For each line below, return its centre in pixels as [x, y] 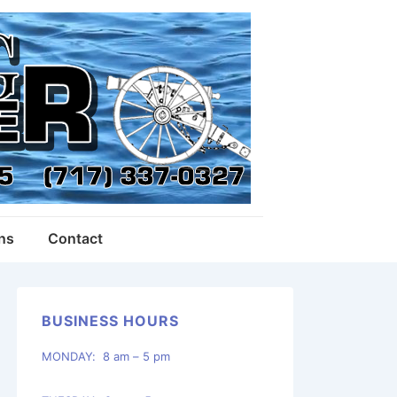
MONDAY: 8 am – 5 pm [106, 356]
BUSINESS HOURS [110, 321]
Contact [75, 238]
